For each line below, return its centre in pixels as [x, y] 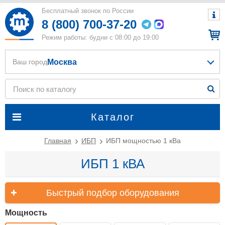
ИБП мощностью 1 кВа [143, 141]
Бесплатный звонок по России [89, 11]
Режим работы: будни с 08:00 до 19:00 [100, 37]
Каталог [113, 117]
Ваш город [30, 62]
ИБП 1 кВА [113, 164]
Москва [62, 62]
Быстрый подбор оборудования [113, 193]
